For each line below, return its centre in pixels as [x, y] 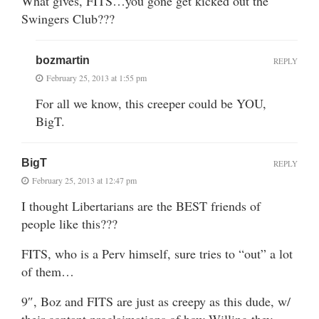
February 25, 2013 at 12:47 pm [84, 180]
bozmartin [63, 60]
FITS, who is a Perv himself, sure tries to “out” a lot [157, 253]
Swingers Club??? [68, 18]
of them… [48, 271]
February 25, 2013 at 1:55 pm [96, 77]
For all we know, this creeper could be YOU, [151, 103]
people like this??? [69, 223]
